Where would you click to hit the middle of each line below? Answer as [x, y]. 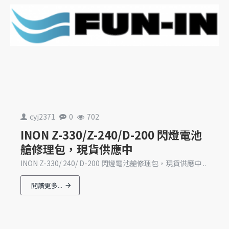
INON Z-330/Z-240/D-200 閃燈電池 [111, 134]
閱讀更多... [47, 185]
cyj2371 [42, 117]
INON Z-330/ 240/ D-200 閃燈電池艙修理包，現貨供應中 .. [113, 163]
